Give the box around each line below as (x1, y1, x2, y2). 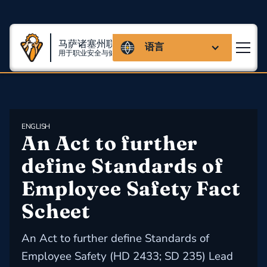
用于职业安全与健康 (58, 48, 123, 58)
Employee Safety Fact (21, 176, 246, 201)
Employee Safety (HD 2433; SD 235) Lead (21, 249, 233, 264)
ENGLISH (21, 122, 50, 131)
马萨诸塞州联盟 (58, 37, 125, 51)
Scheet (21, 198, 91, 223)
